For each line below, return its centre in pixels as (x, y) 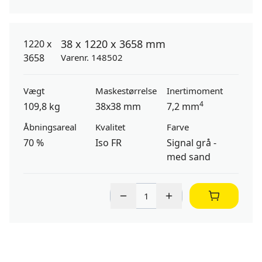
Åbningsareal (50, 127)
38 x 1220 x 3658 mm (113, 44)
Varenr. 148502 (92, 57)
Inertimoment (195, 91)
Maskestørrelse (126, 91)
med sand (189, 157)
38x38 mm (118, 106)
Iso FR (108, 143)
